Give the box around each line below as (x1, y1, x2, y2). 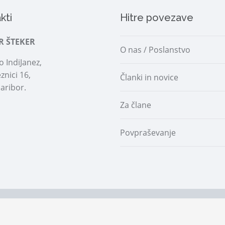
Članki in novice (120, 72, 178, 83)
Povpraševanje (120, 127, 176, 138)
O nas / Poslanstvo (120, 44, 190, 55)
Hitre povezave (120, 12, 193, 24)
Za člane (120, 99, 151, 110)
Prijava (15, 203, 42, 214)
